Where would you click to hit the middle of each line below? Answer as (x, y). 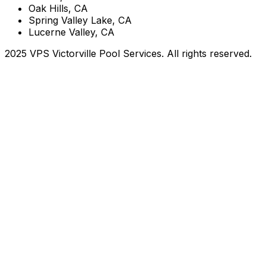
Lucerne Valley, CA (72, 32)
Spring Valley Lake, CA (80, 20)
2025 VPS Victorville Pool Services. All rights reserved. (128, 54)
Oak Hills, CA (58, 9)
